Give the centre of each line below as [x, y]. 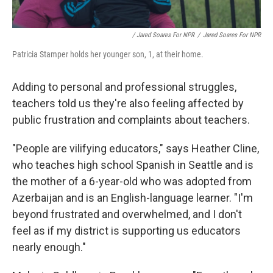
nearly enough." [49, 247]
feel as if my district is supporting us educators [126, 231]
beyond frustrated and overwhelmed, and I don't [127, 214]
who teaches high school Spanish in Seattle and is [133, 165]
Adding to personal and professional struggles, [124, 87]
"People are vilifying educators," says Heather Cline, [136, 148]
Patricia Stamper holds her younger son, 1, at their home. [108, 54]
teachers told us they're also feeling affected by [128, 103]
